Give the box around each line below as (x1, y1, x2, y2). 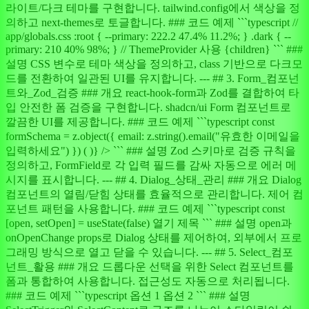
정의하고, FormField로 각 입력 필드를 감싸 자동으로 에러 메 (6, 159, 297, 172)
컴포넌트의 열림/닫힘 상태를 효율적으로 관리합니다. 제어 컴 (6, 188, 303, 201)
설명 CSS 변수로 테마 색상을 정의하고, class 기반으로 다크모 (6, 58, 303, 70)
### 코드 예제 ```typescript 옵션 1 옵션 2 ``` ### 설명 (6, 290, 250, 302)
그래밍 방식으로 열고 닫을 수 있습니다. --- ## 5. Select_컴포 (6, 246, 293, 259)
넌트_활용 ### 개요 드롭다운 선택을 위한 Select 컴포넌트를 (6, 261, 294, 273)
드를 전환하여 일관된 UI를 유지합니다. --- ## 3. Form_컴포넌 (6, 72, 299, 85)
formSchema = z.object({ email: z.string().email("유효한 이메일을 (6, 130, 300, 143)
